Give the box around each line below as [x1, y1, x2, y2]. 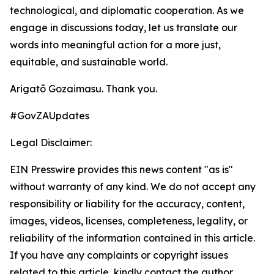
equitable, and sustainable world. [10, 56, 168, 68]
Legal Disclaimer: [10, 136, 92, 149]
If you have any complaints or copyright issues [10, 249, 228, 261]
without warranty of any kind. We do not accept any [10, 180, 256, 193]
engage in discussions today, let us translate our [10, 21, 237, 34]
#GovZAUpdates [10, 109, 89, 122]
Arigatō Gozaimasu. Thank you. [10, 83, 157, 95]
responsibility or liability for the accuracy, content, [10, 198, 245, 210]
